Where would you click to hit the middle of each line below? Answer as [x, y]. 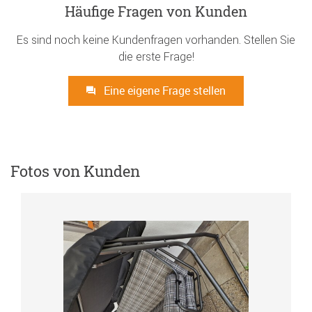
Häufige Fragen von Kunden [156, 11]
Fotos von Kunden [75, 171]
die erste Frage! [156, 57]
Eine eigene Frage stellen [163, 91]
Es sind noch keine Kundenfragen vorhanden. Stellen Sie [156, 40]
